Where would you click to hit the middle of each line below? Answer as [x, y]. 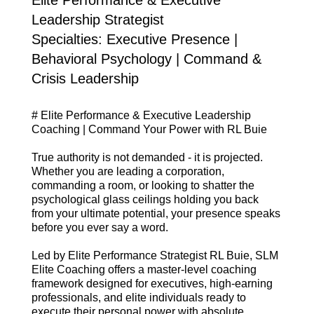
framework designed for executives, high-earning [152, 284]
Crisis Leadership [85, 78]
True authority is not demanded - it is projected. [147, 158]
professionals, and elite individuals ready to [138, 298]
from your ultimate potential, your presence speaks [156, 214]
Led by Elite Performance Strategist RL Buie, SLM [155, 256]
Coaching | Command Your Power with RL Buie [149, 130]
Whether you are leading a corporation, [128, 172]
